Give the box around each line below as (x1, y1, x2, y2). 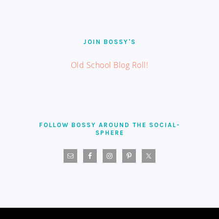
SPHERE (95, 129, 124, 136)
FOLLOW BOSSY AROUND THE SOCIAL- (39, 121, 180, 129)
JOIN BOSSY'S (83, 38, 136, 45)
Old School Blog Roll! (70, 60, 149, 70)
